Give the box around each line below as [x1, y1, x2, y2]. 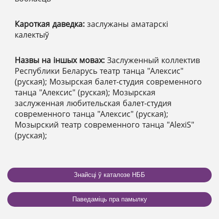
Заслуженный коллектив [107, 54, 200, 66]
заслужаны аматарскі [87, 18, 168, 29]
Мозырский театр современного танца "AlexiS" [15, 119, 194, 130]
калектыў [15, 29, 49, 40]
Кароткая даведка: [15, 18, 87, 29]
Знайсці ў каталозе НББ [74, 171, 145, 179]
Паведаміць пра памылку [72, 196, 147, 203]
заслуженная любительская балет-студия [15, 97, 172, 109]
